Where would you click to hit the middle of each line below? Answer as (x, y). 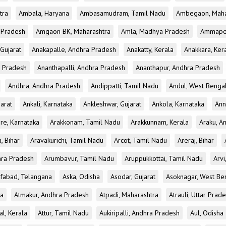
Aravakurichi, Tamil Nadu (67, 140)
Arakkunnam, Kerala (160, 122)
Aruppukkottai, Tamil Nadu (164, 158)
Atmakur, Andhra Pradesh (51, 195)
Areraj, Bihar (196, 140)
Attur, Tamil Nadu (63, 213)
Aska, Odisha (81, 177)
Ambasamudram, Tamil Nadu (123, 13)
